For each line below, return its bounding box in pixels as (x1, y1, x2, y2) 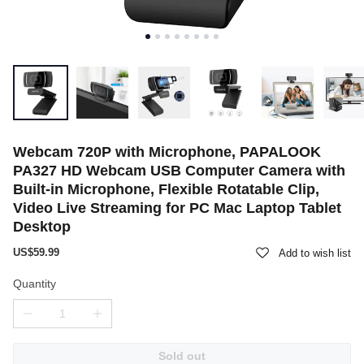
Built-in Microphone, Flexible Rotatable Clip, (13, 181, 319, 197)
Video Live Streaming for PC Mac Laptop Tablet (13, 200, 341, 216)
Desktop (13, 219, 71, 235)
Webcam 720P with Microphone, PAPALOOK (13, 144, 321, 160)
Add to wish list (279, 246, 351, 259)
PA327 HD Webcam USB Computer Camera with (13, 162, 345, 179)
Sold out (158, 349, 206, 362)
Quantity (13, 277, 56, 290)
